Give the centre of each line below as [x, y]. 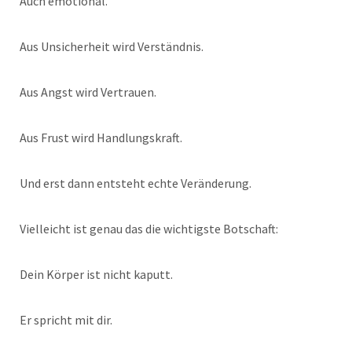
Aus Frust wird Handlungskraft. [101, 138]
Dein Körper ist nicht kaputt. [96, 275]
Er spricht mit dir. [66, 320]
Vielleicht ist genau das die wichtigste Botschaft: [149, 229]
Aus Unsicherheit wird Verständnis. [112, 47]
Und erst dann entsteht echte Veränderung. [136, 183]
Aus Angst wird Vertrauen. [88, 92]
